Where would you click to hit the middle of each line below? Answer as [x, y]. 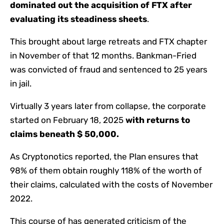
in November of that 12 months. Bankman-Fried [103, 56]
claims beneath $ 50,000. [64, 134]
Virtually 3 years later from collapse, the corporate [108, 106]
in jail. [21, 84]
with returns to [158, 120]
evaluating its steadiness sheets [78, 19]
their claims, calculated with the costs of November [111, 185]
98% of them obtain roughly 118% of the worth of [106, 171]
